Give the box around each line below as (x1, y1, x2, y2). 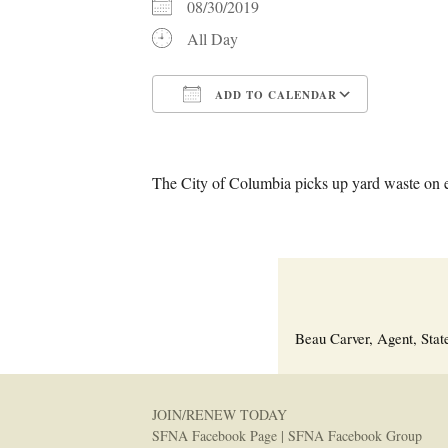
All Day (187, 28, 238, 49)
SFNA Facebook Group (288, 426, 422, 445)
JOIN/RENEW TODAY (152, 405, 287, 424)
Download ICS (187, 120, 282, 141)
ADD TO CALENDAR (211, 87, 337, 103)
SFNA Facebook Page (152, 426, 277, 445)
